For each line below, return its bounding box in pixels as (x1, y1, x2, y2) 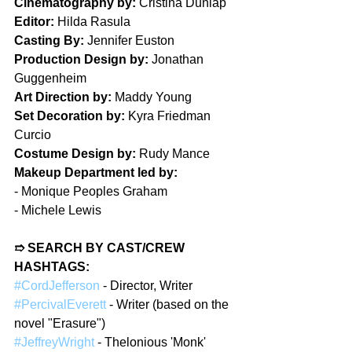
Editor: (14, 14, 54, 28)
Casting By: (14, 33, 84, 47)
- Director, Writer (100, 278, 192, 292)
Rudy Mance (136, 146, 210, 160)
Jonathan (148, 52, 207, 66)
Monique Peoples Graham (21, 184, 167, 198)
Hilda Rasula (54, 14, 130, 28)
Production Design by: (14, 52, 148, 66)
